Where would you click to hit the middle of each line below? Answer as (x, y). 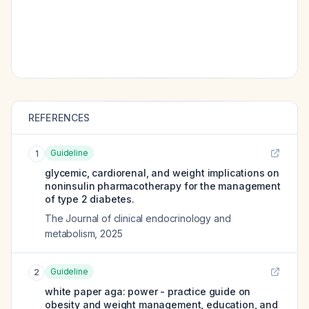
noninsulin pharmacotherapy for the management (163, 186)
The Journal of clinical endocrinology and (138, 218)
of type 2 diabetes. (90, 199)
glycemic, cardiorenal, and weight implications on (162, 173)
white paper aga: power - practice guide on (148, 291)
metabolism (70, 233)
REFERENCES (59, 118)
